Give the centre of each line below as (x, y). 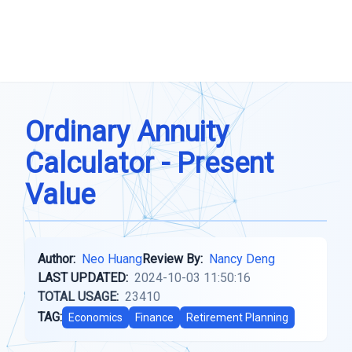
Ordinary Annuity (127, 132)
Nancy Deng (242, 259)
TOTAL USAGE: (78, 297)
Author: (57, 259)
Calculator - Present (149, 163)
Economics (95, 317)
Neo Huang (112, 259)
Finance (154, 317)
